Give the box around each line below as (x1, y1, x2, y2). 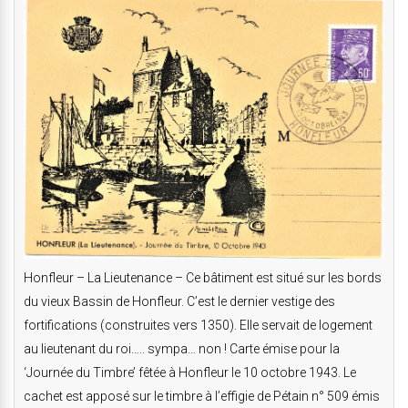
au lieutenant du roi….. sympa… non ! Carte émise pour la (24, 342, 340, 357)
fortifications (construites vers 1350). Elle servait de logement (24, 318, 372, 333)
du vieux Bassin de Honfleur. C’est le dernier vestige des (24, 294, 335, 310)
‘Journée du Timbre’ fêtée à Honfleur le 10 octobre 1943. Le (24, 365, 356, 381)
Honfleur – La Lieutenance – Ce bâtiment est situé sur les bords (24, 270, 382, 286)
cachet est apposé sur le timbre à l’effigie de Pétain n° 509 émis (24, 389, 380, 404)
